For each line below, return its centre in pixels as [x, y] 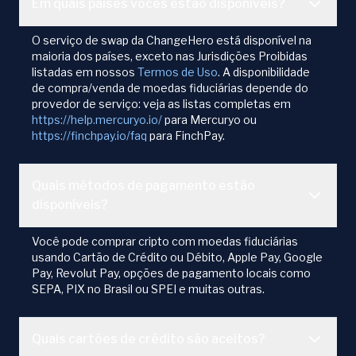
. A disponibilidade [264, 72]
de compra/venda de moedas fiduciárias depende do [170, 88]
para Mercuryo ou [209, 120]
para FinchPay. [186, 136]
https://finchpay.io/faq [89, 136]
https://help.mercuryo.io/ [97, 120]
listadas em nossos [85, 72]
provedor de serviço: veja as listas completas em [161, 104]
